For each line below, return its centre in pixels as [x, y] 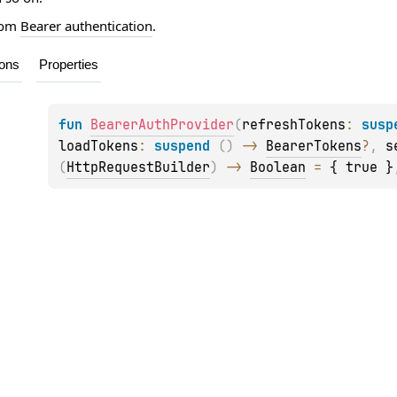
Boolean [278, 168]
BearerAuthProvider [163, 125]
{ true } [362, 168]
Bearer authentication [86, 26]
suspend [187, 147]
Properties [69, 65]
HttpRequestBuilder [139, 168]
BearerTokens [314, 147]
